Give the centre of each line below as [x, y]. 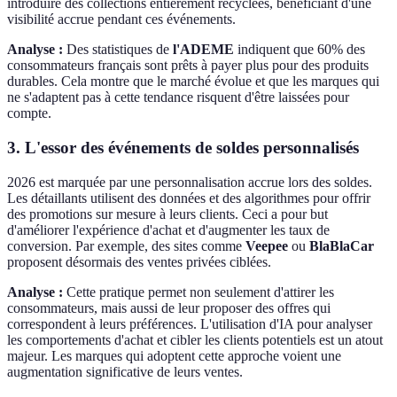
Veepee [267, 245]
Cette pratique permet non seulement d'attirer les [198, 292]
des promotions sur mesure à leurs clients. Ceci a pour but [167, 214]
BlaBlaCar [342, 245]
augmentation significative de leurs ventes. [125, 371]
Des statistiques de [118, 50]
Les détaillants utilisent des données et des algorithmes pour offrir [189, 198]
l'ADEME [203, 50]
